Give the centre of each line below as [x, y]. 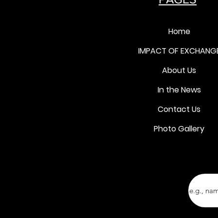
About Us [179, 70]
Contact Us [179, 109]
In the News [179, 90]
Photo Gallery [179, 128]
